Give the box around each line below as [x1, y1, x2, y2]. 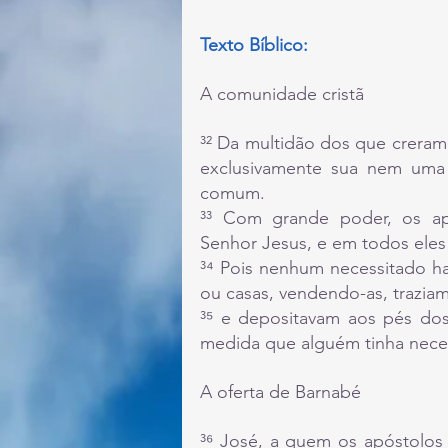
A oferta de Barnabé [200, 380, 361, 403]
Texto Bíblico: [200, 33, 308, 56]
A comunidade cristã [200, 82, 364, 105]
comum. [200, 181, 265, 204]
